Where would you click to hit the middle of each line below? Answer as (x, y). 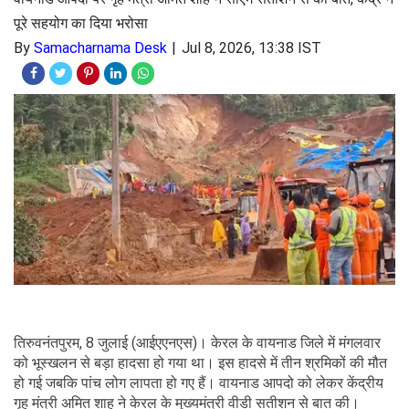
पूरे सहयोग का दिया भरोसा (81, 23)
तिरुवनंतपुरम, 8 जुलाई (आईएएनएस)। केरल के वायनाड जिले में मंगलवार (197, 343)
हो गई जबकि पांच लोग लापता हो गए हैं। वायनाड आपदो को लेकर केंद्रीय (199, 383)
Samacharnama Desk (100, 48)
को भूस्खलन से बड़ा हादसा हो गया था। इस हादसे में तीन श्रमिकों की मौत (200, 363)
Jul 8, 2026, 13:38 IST (252, 48)
